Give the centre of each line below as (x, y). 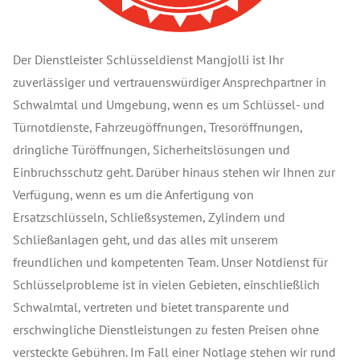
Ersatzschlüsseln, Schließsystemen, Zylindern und (149, 217)
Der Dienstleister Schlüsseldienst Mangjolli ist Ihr (148, 59)
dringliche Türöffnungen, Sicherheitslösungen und (151, 149)
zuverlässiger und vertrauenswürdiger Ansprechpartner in (170, 82)
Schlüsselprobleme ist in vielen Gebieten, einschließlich (166, 284)
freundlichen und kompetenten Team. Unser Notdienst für (170, 262)
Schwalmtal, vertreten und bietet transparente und (151, 307)
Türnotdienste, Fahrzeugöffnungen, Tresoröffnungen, (157, 127)
